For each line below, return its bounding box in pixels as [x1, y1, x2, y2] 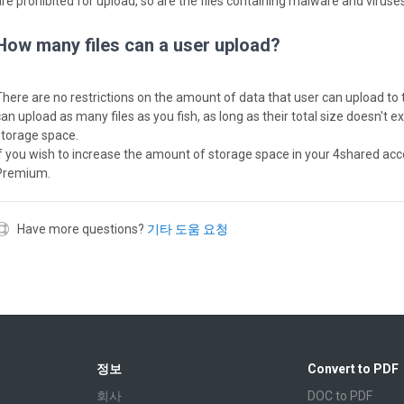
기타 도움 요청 [147, 222, 228, 237]
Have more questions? [17, 222, 144, 237]
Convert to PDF [308, 362, 399, 377]
